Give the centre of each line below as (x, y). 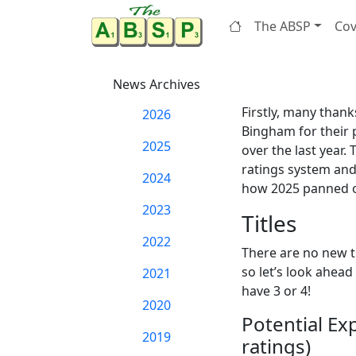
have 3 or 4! (276, 291)
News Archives (157, 84)
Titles (269, 223)
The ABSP (282, 26)
